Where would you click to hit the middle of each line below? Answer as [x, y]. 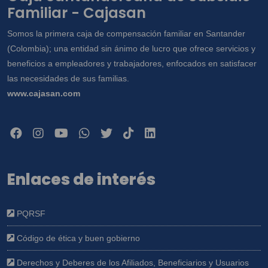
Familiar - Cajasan [77, 13]
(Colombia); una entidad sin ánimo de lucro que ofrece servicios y [131, 48]
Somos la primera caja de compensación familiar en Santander [126, 33]
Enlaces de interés [81, 179]
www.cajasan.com [44, 93]
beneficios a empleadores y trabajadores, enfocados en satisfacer [132, 63]
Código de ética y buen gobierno [77, 238]
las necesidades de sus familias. [68, 78]
